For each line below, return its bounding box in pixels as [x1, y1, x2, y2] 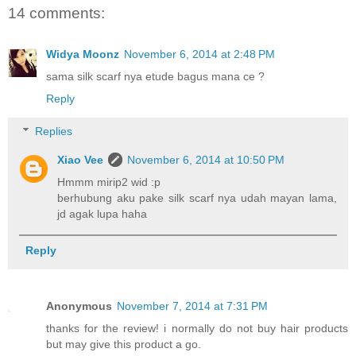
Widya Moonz [46, 47, 119, 60]
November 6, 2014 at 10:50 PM [127, 153, 285, 167]
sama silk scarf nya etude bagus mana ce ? [46, 69, 265, 83]
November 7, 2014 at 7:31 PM [117, 299, 268, 312]
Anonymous [46, 299, 112, 312]
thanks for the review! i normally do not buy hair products [46, 321, 348, 335]
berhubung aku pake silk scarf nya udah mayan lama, [57, 192, 337, 205]
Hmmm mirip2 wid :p [57, 176, 161, 189]
